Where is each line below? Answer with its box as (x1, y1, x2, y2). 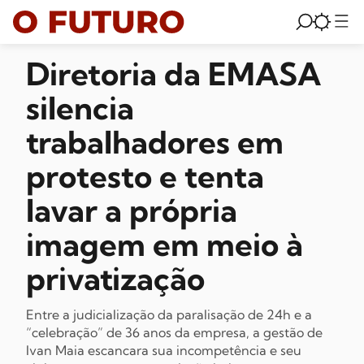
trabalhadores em (26, 123, 284, 162)
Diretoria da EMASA (26, 54, 321, 93)
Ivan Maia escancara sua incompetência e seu (26, 342, 301, 358)
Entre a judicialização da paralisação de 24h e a (26, 306, 312, 323)
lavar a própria (26, 191, 237, 230)
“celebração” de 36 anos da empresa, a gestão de (26, 324, 323, 340)
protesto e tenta (26, 157, 264, 196)
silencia (26, 89, 134, 128)
